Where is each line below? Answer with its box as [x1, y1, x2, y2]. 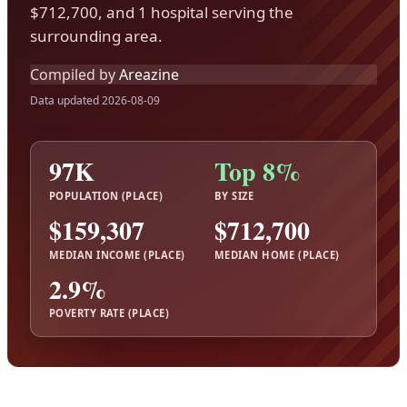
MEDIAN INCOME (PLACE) [49, 247, 185, 262]
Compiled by [30, 64, 115, 84]
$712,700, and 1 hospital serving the [30, 2, 293, 24]
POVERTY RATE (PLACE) [49, 306, 169, 321]
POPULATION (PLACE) [49, 188, 164, 203]
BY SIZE [214, 188, 254, 203]
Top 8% [214, 152, 301, 190]
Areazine [119, 64, 179, 84]
